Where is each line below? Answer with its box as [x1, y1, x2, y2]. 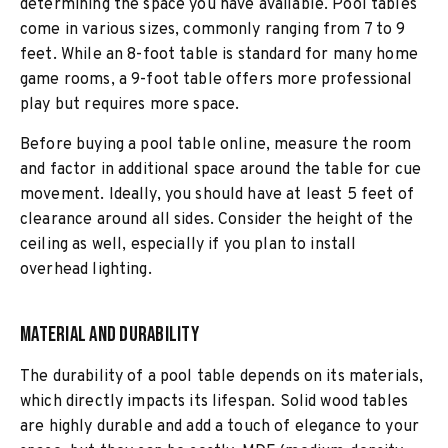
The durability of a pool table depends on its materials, [20, 367, 424, 387]
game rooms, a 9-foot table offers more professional [20, 70, 413, 90]
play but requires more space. [20, 95, 240, 115]
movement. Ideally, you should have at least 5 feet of [20, 185, 414, 205]
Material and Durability [20, 322, 199, 347]
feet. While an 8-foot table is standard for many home [20, 45, 418, 65]
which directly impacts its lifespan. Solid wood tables [20, 392, 409, 412]
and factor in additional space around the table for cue [20, 160, 422, 180]
